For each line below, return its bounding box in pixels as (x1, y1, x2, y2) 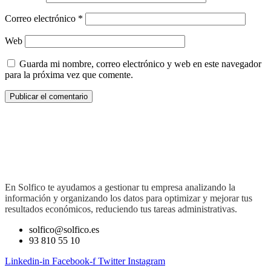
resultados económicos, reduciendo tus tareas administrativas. (5, 204, 237, 215)
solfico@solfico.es (29, 224, 99, 235)
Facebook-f (52, 256, 96, 267)
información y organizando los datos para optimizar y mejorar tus (5, 193, 252, 204)
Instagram (128, 256, 165, 267)
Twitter (98, 256, 125, 267)
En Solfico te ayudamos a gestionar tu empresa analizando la (5, 182, 235, 193)
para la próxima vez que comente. (5, 70, 133, 80)
